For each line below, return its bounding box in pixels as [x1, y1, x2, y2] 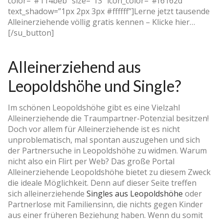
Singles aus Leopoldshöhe [87, 188, 183, 199]
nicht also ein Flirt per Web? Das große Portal [8, 155, 175, 167]
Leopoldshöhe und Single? [8, 76, 181, 95]
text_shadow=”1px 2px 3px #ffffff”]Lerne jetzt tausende [8, 5, 210, 17]
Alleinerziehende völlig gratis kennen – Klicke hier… [8, 16, 195, 27]
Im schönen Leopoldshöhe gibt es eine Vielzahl [8, 102, 180, 113]
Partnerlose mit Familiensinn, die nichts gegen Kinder [8, 198, 203, 210]
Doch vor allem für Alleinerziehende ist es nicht [8, 123, 180, 134]
